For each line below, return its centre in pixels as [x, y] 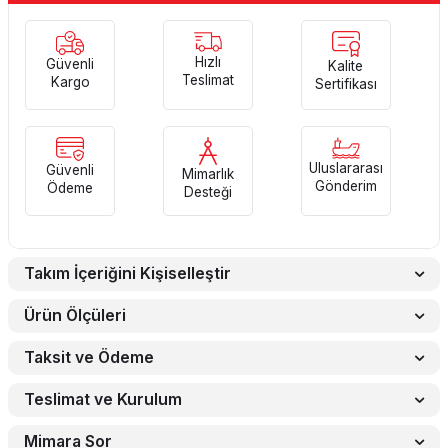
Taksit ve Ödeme [89, 358]
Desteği [208, 192]
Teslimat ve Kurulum [103, 400]
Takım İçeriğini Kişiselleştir [127, 274]
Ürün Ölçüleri [75, 316]
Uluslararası [345, 168]
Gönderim [345, 186]
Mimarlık [208, 174]
